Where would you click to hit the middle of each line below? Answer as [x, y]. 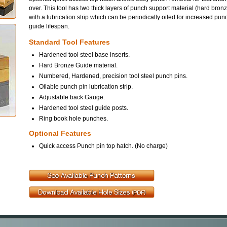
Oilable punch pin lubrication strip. [86, 87]
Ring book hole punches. [73, 119]
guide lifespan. [49, 26]
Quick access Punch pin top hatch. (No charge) [103, 146]
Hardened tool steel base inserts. [84, 55]
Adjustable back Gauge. [72, 97]
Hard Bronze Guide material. [78, 65]
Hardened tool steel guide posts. [84, 108]
